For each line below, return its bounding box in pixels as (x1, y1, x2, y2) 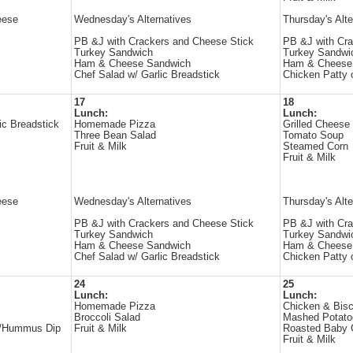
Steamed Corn (283, 141, 348, 152)
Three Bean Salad (74, 130, 156, 141)
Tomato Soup (283, 130, 344, 141)
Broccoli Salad (74, 312, 140, 323)
